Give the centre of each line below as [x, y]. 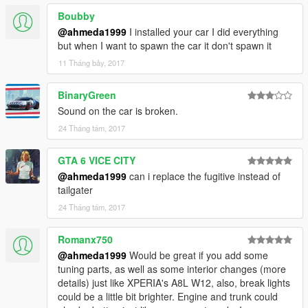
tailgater [75, 189]
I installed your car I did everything [202, 31]
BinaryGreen [87, 95]
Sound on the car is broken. [118, 110]
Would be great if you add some [197, 255]
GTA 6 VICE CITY [97, 160]
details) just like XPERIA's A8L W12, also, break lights [174, 282]
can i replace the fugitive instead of [203, 176]
